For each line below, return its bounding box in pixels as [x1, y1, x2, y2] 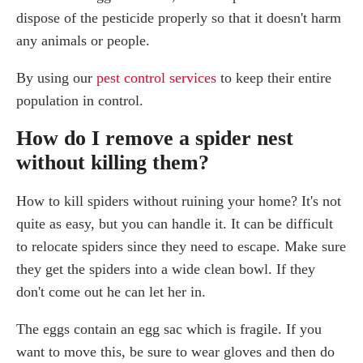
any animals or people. [16, 32, 150, 49]
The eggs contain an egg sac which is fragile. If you [16, 321, 322, 338]
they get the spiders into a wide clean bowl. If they [16, 261, 315, 278]
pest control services [96, 70, 216, 87]
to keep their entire [216, 70, 331, 87]
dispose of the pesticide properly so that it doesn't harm [16, 10, 341, 27]
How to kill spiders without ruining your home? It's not [16, 193, 341, 210]
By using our [16, 70, 96, 87]
